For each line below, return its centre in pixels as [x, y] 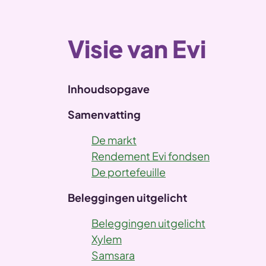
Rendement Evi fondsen [151, 156]
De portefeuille [129, 172]
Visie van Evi [137, 49]
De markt [114, 140]
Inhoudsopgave [109, 89]
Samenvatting [104, 115]
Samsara [113, 255]
